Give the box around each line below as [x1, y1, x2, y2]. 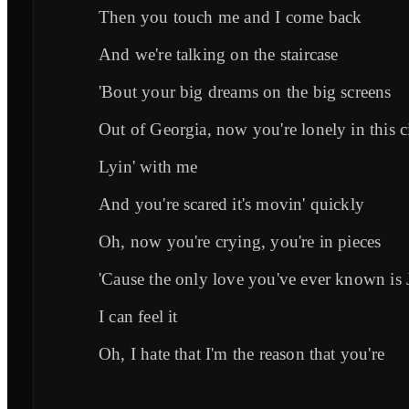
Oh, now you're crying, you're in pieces [99, 231, 382, 251]
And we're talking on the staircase [99, 44, 339, 64]
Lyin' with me [99, 156, 198, 176]
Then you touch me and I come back [99, 6, 362, 26]
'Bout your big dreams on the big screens [99, 81, 392, 101]
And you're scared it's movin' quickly [99, 194, 365, 214]
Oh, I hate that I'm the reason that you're [99, 343, 384, 363]
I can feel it [99, 306, 178, 326]
